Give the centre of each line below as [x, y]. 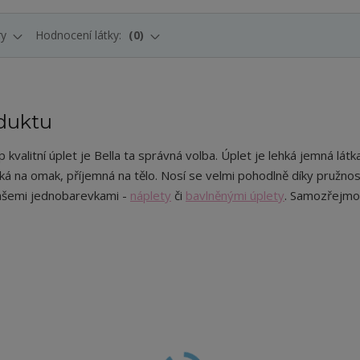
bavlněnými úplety [235, 196]
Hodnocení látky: [80, 35]
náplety [151, 196]
